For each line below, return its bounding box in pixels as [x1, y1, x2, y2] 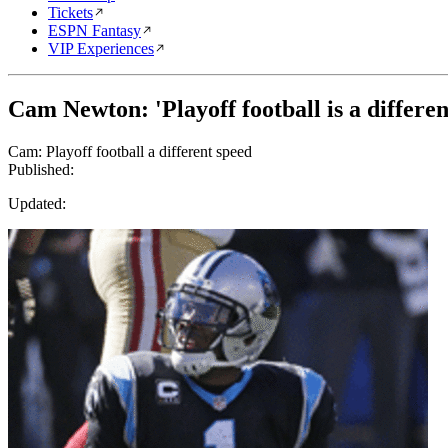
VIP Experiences [48, 40, 154, 57]
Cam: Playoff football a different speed [8, 142, 252, 160]
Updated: [8, 194, 66, 212]
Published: [8, 160, 74, 178]
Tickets [48, 4, 93, 21]
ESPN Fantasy [48, 22, 141, 39]
